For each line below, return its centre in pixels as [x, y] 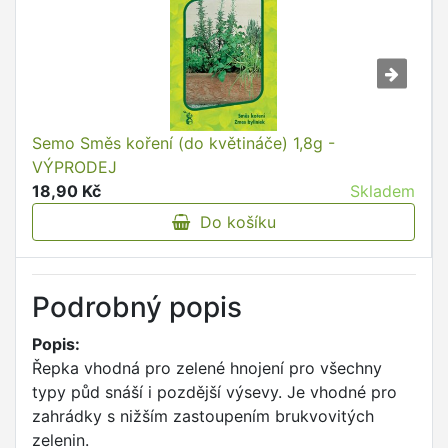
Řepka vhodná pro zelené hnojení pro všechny [207, 368]
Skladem [382, 191]
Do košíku [232, 222]
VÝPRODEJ [74, 167]
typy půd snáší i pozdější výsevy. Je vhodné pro [214, 392]
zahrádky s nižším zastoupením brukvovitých [203, 416]
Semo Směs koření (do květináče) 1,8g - [183, 143]
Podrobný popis [137, 307]
